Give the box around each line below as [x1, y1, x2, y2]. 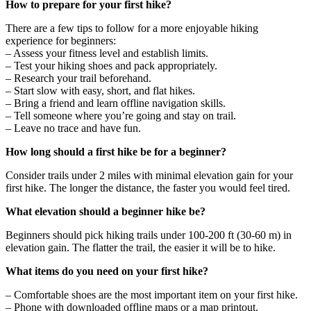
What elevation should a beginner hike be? [6, 205, 205, 217]
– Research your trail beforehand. [6, 72, 151, 84]
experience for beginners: [6, 35, 116, 47]
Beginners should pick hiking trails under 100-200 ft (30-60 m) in [6, 229, 292, 241]
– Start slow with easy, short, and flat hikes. [6, 85, 195, 96]
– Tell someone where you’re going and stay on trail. [6, 110, 236, 121]
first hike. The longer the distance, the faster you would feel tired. [6, 182, 290, 194]
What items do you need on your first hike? [6, 265, 208, 277]
